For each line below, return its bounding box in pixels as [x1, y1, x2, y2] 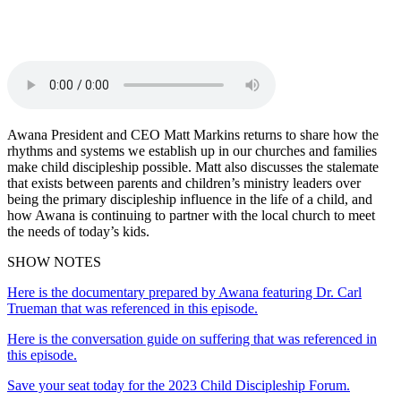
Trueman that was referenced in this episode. [7, 300, 258, 316]
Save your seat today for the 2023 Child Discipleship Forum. [7, 377, 350, 393]
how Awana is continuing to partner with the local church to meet [7, 207, 375, 223]
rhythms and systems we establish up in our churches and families [7, 142, 377, 158]
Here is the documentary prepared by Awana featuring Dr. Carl [7, 284, 362, 300]
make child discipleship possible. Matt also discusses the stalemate [7, 158, 379, 175]
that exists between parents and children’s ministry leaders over [7, 175, 361, 191]
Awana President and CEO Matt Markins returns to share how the [7, 126, 379, 142]
